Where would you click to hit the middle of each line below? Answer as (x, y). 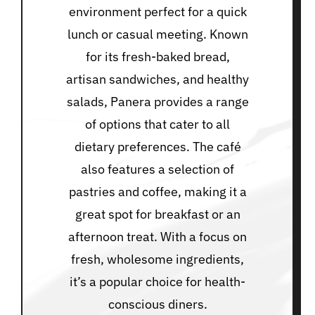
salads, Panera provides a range (157, 102)
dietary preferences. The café (157, 147)
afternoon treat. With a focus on (157, 237)
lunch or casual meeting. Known (157, 34)
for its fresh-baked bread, (157, 57)
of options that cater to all (157, 124)
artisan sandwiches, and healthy (157, 79)
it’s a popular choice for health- (157, 282)
